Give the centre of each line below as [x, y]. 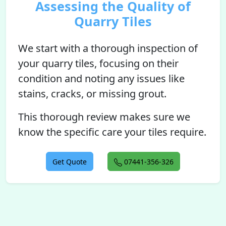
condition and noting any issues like [101, 78]
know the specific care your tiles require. [112, 132]
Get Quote [70, 162]
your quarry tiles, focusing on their [98, 63]
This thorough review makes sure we [104, 117]
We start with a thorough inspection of [108, 48]
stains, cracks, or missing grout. [92, 94]
